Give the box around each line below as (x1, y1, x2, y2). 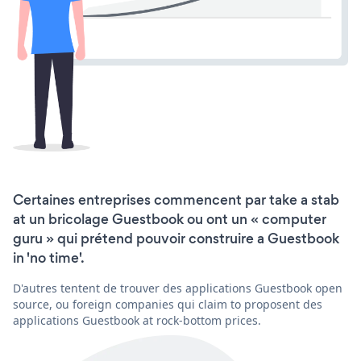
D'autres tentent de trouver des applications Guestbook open (13, 280, 342, 296)
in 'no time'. (13, 247, 85, 268)
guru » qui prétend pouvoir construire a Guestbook (13, 228, 339, 248)
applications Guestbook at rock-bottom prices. (13, 312, 261, 328)
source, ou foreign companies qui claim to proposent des (13, 296, 322, 312)
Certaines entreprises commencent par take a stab (13, 189, 339, 210)
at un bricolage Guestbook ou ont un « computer (13, 209, 326, 229)
